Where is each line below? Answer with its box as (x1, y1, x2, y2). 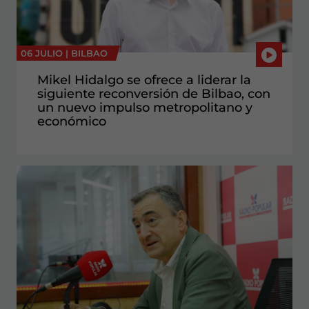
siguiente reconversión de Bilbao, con (37, 86, 270, 101)
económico (37, 113, 106, 129)
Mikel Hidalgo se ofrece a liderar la (37, 72, 251, 88)
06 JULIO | (21, 47, 71, 59)
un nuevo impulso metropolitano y (37, 99, 252, 115)
